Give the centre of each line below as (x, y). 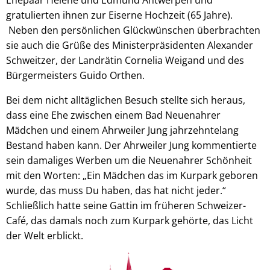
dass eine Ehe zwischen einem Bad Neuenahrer (113, 115)
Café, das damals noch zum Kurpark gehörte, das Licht (130, 220)
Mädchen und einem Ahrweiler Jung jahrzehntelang (122, 130)
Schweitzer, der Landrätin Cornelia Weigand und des (125, 60)
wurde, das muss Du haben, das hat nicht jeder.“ (116, 190)
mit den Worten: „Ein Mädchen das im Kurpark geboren (132, 175)
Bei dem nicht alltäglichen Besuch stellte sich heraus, (126, 100)
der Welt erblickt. (45, 235)
